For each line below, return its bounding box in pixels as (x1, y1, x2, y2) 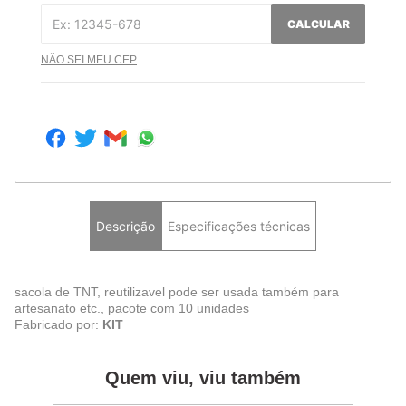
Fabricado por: (14, 317, 102, 333)
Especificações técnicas (168, 217, 310, 234)
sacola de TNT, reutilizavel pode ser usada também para (14, 285, 339, 300)
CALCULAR (286, 16, 350, 31)
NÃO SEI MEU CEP (41, 53, 137, 67)
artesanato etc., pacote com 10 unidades (14, 301, 249, 316)
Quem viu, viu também (105, 368, 301, 389)
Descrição (96, 217, 155, 234)
